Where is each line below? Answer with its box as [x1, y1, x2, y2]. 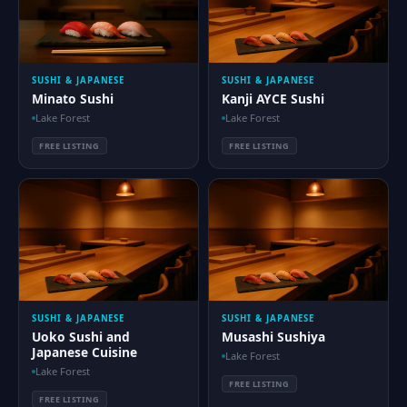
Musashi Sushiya [222, 328, 325, 345]
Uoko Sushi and [32, 328, 130, 345]
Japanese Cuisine [32, 343, 137, 361]
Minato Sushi [32, 90, 114, 107]
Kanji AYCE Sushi [222, 90, 324, 107]
